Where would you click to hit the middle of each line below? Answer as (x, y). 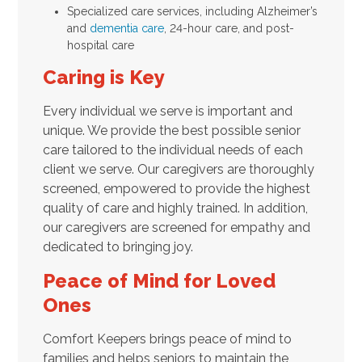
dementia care (126, 28)
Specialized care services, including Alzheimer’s (192, 11)
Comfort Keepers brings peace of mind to (167, 339)
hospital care (100, 45)
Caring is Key (103, 77)
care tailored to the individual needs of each (173, 149)
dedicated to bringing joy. (118, 246)
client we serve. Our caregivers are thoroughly (178, 169)
